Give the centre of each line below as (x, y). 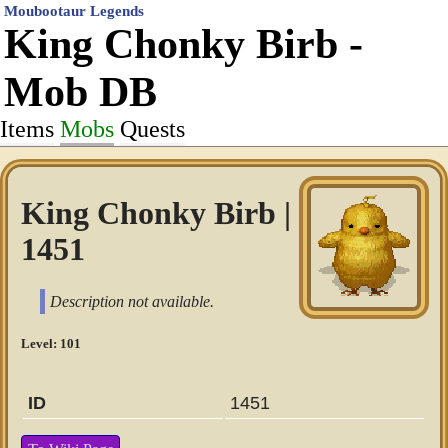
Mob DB (80, 92)
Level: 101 (51, 343)
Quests (152, 129)
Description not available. (132, 301)
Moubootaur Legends (74, 11)
